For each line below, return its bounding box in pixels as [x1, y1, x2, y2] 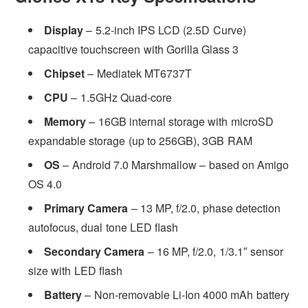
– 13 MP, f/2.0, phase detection [128, 199, 280, 216]
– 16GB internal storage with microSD [86, 113, 274, 129]
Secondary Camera [44, 243, 145, 259]
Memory [44, 113, 87, 129]
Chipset [44, 65, 85, 81]
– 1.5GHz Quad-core [68, 89, 172, 105]
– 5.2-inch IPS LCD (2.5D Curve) [83, 21, 246, 38]
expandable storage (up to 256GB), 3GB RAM [28, 132, 252, 148]
